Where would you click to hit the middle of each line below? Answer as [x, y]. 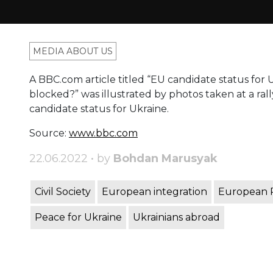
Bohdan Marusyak [165, 159]
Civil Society [63, 192]
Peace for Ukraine [78, 218]
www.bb [89, 133]
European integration [154, 192]
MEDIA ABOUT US [73, 51]
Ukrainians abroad [176, 218]
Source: [49, 133]
